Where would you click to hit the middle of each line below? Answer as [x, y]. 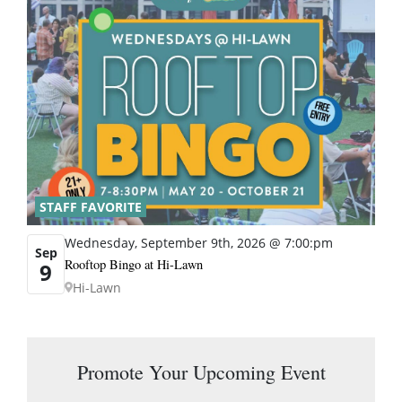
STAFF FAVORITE [91, 206]
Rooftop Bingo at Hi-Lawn [134, 264]
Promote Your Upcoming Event [201, 371]
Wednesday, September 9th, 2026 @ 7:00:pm [199, 242]
